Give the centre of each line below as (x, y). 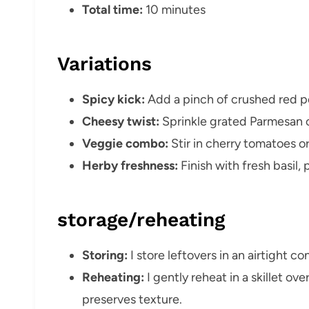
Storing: (105, 255)
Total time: (112, 9)
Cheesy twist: (121, 121)
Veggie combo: (125, 143)
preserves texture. (132, 299)
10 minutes (174, 9)
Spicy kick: (113, 99)
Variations (104, 63)
